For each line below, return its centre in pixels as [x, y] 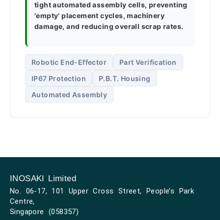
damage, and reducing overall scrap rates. [109, 27]
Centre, [22, 201]
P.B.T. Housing [125, 78]
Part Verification [148, 62]
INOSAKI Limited [43, 178]
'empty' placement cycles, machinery [99, 16]
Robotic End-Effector [69, 62]
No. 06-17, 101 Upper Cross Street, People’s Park [102, 191]
